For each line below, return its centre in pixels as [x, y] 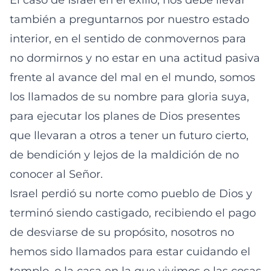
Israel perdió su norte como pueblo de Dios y [131, 194]
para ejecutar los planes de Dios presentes [125, 116]
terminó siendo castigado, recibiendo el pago [133, 213]
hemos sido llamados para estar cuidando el [130, 252]
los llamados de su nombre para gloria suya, [129, 97]
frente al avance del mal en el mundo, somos [132, 77]
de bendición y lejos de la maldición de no [124, 155]
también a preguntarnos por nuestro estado [129, 19]
